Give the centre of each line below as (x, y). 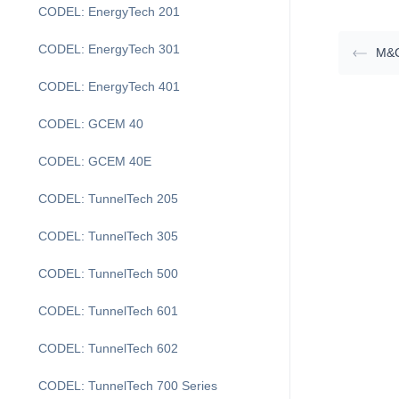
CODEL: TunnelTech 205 (108, 199)
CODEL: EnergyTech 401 (109, 86)
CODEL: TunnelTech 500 (108, 273)
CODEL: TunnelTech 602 (108, 348)
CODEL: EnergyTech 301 (109, 49)
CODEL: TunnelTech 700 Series (128, 386)
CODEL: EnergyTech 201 (109, 12)
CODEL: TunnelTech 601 (108, 311)
